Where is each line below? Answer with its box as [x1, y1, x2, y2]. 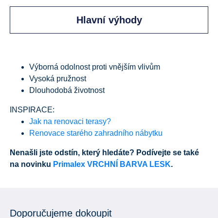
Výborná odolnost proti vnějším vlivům [29, 62, 160, 71]
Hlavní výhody [76, 14, 142, 25]
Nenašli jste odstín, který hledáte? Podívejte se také [10, 148, 199, 157]
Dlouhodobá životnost [29, 86, 105, 94]
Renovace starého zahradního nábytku [29, 128, 163, 137]
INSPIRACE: [10, 105, 54, 114]
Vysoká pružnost [29, 74, 86, 83]
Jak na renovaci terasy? [29, 117, 111, 126]
